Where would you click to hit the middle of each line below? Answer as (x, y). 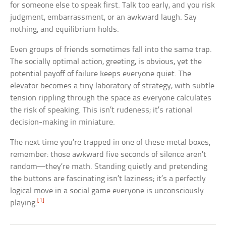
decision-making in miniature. (63, 123)
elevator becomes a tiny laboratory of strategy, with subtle (112, 86)
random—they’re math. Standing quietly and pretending (109, 167)
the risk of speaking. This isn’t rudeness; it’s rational (101, 110)
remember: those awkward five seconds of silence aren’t (108, 155)
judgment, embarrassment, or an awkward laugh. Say (104, 18)
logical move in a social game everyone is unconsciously (107, 191)
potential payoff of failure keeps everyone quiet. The (101, 74)
